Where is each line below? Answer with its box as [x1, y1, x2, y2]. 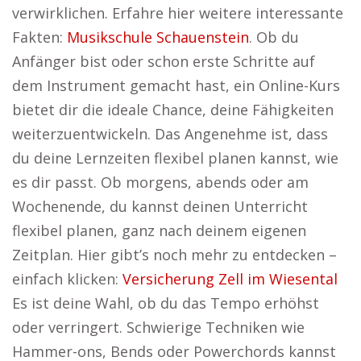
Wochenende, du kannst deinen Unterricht [12, 197, 308, 216]
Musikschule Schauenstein [67, 27, 249, 47]
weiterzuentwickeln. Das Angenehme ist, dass [12, 124, 328, 143]
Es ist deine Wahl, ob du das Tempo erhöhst [12, 293, 319, 313]
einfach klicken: [12, 269, 122, 288]
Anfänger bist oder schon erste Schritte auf [12, 52, 315, 71]
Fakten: [12, 27, 67, 47]
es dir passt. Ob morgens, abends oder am [12, 172, 309, 192]
